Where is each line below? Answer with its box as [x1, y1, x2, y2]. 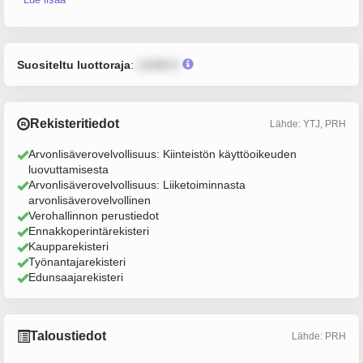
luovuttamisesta [28, 163, 109, 176]
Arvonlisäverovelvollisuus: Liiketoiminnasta [28, 178, 246, 191]
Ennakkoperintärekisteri [28, 224, 149, 237]
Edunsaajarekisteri [28, 271, 123, 284]
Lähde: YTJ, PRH [270, 117, 346, 130]
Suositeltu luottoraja [17, 58, 130, 71]
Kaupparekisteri [28, 240, 109, 253]
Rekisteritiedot [30, 117, 119, 130]
